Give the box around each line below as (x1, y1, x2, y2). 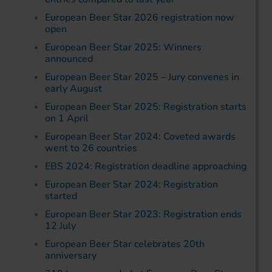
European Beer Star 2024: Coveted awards (45, 129, 236, 143)
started (45, 189, 77, 203)
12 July (45, 219, 76, 233)
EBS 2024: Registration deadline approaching (45, 159, 246, 173)
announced (45, 52, 93, 66)
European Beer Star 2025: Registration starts (45, 100, 246, 114)
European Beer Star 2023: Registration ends (45, 207, 242, 221)
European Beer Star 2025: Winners (45, 40, 202, 54)
